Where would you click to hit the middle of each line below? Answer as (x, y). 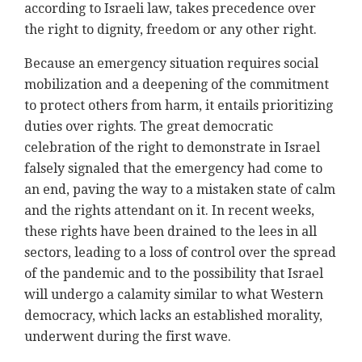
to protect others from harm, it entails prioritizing (179, 106)
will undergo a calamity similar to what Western (174, 295)
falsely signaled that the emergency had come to (173, 169)
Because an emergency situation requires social (171, 64)
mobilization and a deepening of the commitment (177, 85)
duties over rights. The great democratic (149, 127)
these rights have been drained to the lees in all (170, 232)
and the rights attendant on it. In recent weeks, (169, 211)
